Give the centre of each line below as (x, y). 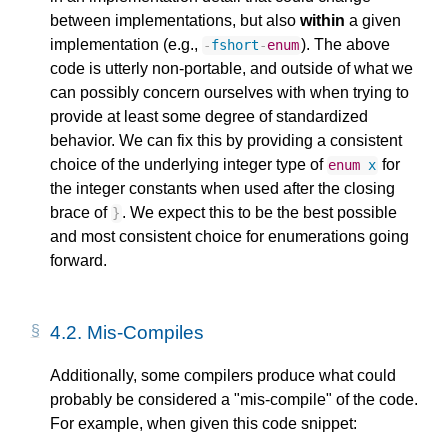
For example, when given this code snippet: (203, 423)
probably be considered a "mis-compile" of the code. (234, 399)
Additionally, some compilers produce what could (223, 375)
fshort (235, 45)
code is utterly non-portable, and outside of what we (231, 69)
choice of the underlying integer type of (188, 165)
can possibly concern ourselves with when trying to (229, 93)
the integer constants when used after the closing (222, 189)
